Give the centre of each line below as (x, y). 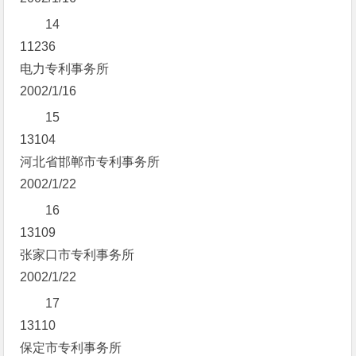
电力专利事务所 (65, 69)
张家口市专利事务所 (77, 255)
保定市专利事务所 (71, 348)
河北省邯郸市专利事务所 (90, 162)
